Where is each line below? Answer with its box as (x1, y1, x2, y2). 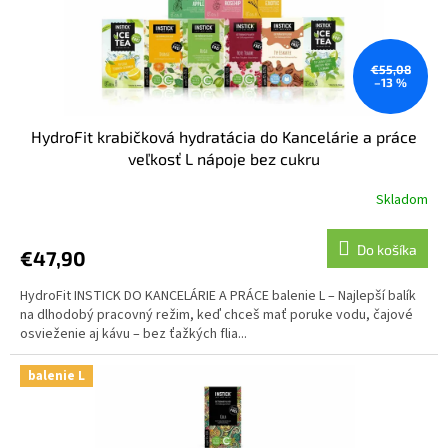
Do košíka (357, 241, 417, 259)
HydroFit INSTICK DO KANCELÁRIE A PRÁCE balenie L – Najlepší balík (20, 286, 416, 307)
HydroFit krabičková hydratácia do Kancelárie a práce (31, 127, 417, 147)
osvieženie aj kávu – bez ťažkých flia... (20, 324, 247, 345)
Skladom (376, 189, 429, 210)
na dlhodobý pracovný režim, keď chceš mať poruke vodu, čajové (20, 305, 413, 326)
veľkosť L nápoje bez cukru (128, 149, 320, 169)
